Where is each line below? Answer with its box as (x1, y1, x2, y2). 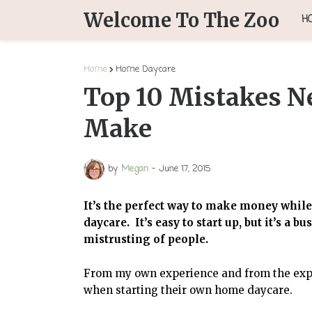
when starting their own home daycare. (84, 283, 292, 297)
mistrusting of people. (84, 232, 211, 246)
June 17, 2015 (159, 162, 211, 175)
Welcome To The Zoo (84, 8, 279, 32)
